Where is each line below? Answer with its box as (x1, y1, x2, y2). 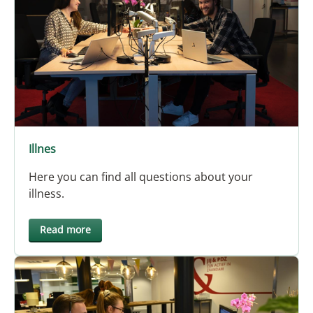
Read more (40, 222, 91, 236)
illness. (29, 185, 64, 201)
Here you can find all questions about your (29, 168, 253, 184)
